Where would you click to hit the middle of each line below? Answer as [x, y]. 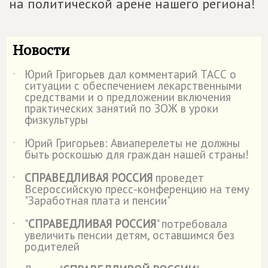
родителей [52, 246]
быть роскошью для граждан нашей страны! [137, 154]
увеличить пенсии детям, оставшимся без [130, 235]
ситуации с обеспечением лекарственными [133, 86]
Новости [41, 50]
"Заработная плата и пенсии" [98, 200]
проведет [178, 178]
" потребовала [192, 224]
